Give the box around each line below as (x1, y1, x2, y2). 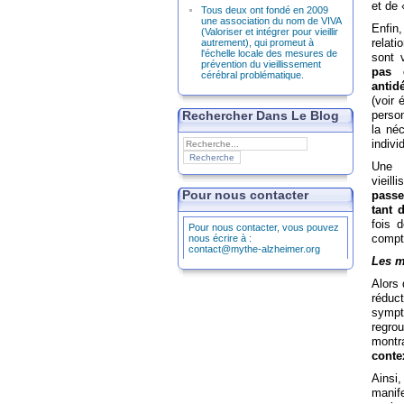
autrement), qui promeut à (201, 37, 314, 48)
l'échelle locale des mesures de (201, 48, 337, 59)
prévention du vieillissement (201, 59, 321, 69)
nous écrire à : (188, 233, 252, 243)
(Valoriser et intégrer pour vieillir (201, 26, 338, 37)
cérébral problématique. (201, 69, 304, 80)
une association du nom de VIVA (201, 15, 341, 26)
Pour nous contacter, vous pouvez (188, 222, 339, 233)
